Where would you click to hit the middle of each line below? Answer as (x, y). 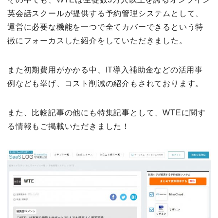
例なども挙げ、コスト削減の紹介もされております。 (106, 83)
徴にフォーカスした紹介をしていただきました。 (97, 40)
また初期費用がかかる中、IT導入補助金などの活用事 (105, 70)
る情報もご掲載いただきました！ (69, 126)
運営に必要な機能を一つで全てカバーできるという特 (106, 27)
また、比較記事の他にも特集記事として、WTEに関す (107, 112)
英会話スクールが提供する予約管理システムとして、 (106, 13)
